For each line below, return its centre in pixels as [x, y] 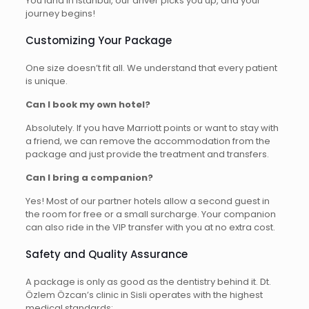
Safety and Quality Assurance [106, 255]
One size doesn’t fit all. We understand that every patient [151, 68]
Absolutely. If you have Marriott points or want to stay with [152, 128]
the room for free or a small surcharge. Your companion [150, 215]
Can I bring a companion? [89, 178]
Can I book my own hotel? [88, 105]
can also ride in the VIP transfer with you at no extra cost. [150, 228]
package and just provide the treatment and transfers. [147, 154]
